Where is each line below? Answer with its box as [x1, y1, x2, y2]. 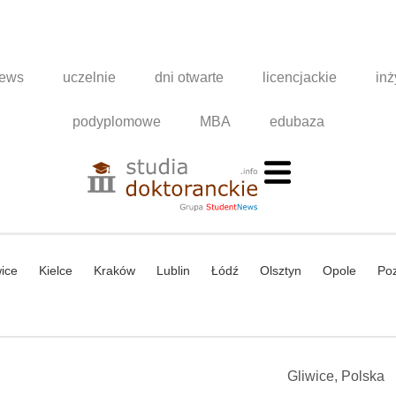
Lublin [156, 263, 190, 278]
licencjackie [263, 69, 338, 85]
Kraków [94, 263, 135, 278]
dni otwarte [155, 69, 225, 85]
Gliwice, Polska [287, 368, 385, 384]
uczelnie [63, 69, 117, 85]
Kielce [39, 263, 72, 278]
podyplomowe [72, 113, 161, 129]
